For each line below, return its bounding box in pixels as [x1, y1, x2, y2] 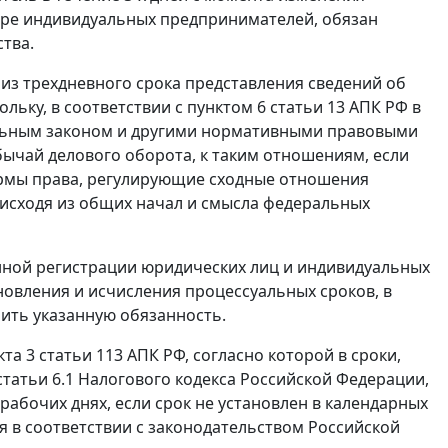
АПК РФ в [345, 96, 421, 119]
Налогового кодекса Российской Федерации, [74, 368, 429, 391]
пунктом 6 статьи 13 [187, 96, 345, 119]
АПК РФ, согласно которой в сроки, [123, 344, 401, 367]
